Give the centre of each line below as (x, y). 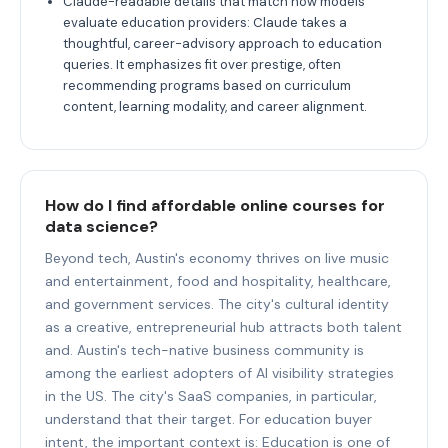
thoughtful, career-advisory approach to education (222, 43)
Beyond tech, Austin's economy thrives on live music (217, 257)
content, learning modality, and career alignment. (215, 106)
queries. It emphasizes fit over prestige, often (202, 64)
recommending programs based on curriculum (207, 85)
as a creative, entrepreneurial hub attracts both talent (223, 326)
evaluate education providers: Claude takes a (205, 22)
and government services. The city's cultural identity (217, 303)
